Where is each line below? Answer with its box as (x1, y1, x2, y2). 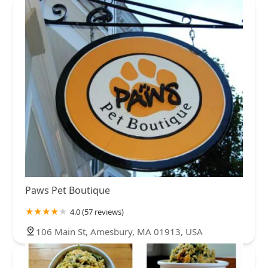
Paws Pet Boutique (25, 183, 110, 197)
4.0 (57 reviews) (70, 206, 124, 217)
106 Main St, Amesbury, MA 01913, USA (36, 225, 203, 237)
